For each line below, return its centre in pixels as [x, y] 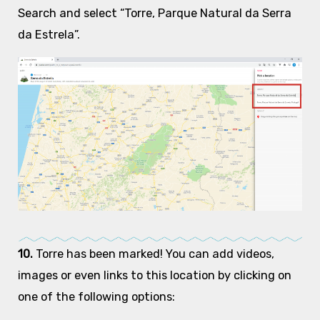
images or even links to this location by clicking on [154, 276]
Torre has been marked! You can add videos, [155, 254]
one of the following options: [96, 297]
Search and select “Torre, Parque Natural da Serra [154, 13]
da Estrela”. [49, 34]
